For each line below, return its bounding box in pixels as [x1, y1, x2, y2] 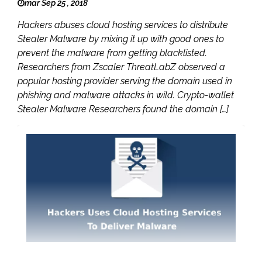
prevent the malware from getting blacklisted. [18, 47, 207, 58]
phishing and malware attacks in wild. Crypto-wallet [18, 89, 234, 101]
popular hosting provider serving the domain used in [18, 75, 232, 87]
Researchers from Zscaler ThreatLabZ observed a [18, 61, 225, 73]
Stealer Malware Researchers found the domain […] [18, 103, 229, 115]
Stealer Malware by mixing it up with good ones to [18, 33, 224, 44]
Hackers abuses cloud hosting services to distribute [18, 19, 228, 30]
